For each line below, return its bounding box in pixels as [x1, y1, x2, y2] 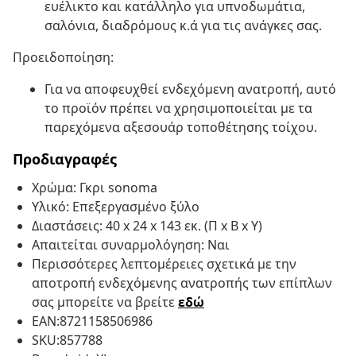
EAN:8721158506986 [32, 312, 153, 331]
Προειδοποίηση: [13, 48, 114, 67]
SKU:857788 [32, 331, 103, 350]
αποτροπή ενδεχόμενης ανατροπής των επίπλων [32, 274, 332, 292]
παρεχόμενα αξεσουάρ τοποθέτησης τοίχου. [44, 118, 317, 137]
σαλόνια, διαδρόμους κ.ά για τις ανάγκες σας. [44, 17, 322, 35]
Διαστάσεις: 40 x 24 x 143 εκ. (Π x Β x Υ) [32, 217, 262, 235]
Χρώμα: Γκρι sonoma [32, 179, 157, 197]
